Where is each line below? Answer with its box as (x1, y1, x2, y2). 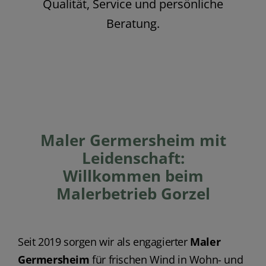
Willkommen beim (62, 166, 204, 187)
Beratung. (106, 15, 160, 32)
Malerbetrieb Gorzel (56, 183, 210, 205)
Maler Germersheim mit (40, 130, 226, 151)
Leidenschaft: (81, 148, 185, 169)
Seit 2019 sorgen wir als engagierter (17, 235, 191, 249)
